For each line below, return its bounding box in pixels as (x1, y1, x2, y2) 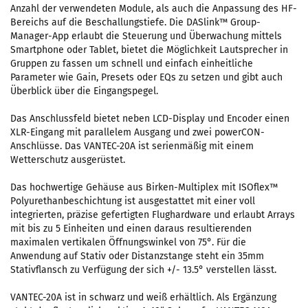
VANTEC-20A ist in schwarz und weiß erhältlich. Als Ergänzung (10, 291, 276, 303)
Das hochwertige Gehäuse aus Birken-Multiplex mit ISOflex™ (10, 181, 278, 193)
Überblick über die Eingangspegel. (10, 85, 158, 97)
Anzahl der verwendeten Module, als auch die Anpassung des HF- (10, 3, 297, 14)
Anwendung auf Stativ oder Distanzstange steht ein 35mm (10, 250, 264, 262)
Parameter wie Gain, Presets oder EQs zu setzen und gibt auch (10, 71, 283, 83)
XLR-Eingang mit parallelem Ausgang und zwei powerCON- (10, 126, 265, 138)
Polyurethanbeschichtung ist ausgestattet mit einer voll (10, 195, 255, 207)
